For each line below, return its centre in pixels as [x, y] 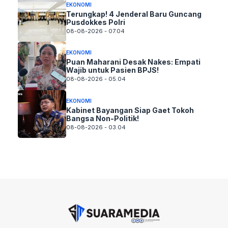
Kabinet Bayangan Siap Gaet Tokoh [130, 110]
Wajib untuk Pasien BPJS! [112, 70]
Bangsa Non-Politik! [102, 118]
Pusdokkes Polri [95, 22]
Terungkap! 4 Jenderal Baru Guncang [134, 14]
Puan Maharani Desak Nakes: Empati [133, 62]
